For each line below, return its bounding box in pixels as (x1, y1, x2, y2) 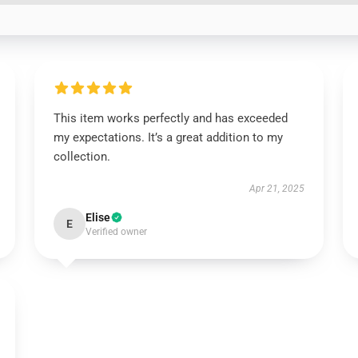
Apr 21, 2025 (249, 183, 305, 194)
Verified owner (85, 226, 147, 237)
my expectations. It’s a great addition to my (53, 130, 283, 145)
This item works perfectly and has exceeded (53, 111, 288, 125)
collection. (53, 149, 110, 164)
